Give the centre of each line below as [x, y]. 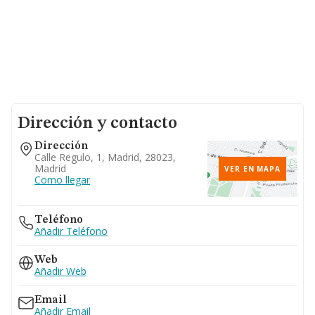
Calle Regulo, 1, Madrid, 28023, [105, 157]
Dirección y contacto [97, 124]
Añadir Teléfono [71, 231]
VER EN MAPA [252, 169]
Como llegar [62, 180]
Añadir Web [60, 271]
